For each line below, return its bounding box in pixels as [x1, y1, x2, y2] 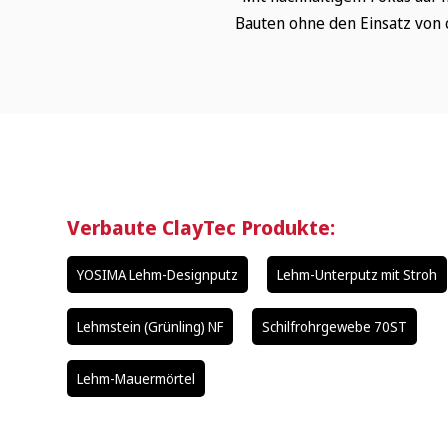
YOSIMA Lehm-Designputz [77, 265, 239, 285]
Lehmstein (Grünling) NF [77, 317, 224, 337]
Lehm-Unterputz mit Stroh [277, 265, 438, 285]
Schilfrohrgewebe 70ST [262, 317, 408, 337]
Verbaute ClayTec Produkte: [67, 214, 336, 242]
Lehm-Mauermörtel [77, 369, 196, 389]
